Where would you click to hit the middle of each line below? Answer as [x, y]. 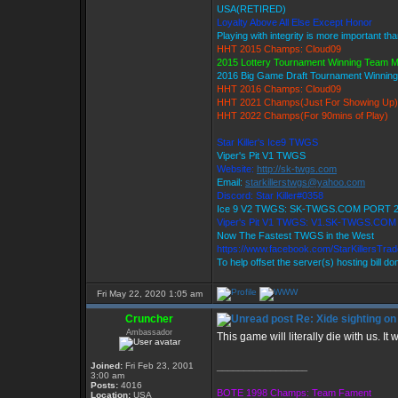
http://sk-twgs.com [297, 169]
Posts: [104, 385]
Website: [237, 169]
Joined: [107, 366]
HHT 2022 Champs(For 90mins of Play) [302, 115]
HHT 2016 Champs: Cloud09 [279, 89]
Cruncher [149, 319]
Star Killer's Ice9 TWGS [267, 142]
